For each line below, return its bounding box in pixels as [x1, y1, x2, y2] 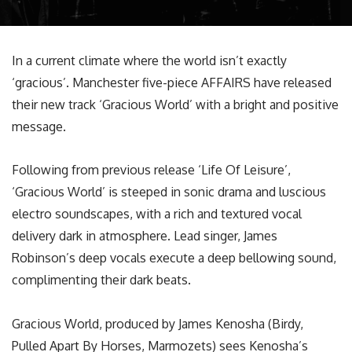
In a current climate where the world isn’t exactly [12, 53, 287, 69]
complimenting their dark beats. [12, 272, 191, 288]
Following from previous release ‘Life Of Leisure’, [12, 162, 291, 178]
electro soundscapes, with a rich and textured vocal [12, 206, 302, 222]
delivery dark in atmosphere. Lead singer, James [12, 228, 277, 244]
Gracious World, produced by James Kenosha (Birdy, [12, 315, 303, 332]
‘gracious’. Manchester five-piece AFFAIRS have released [12, 75, 332, 91]
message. [12, 119, 66, 135]
